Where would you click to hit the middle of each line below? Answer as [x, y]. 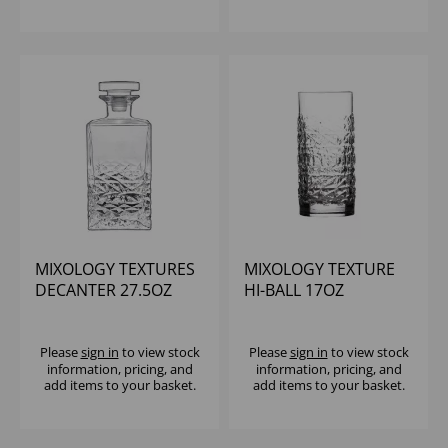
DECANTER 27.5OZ [103, 290]
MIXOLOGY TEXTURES [115, 269]
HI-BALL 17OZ [294, 290]
